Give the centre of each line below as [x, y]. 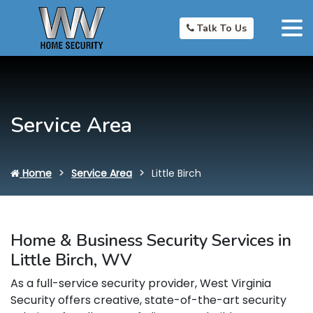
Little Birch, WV [71, 260]
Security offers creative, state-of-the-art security [148, 300]
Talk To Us [221, 28]
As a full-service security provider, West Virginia [141, 283]
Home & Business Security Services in [151, 240]
